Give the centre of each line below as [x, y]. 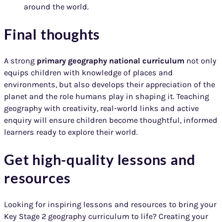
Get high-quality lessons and [100, 159]
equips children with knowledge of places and [88, 72]
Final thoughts [52, 34]
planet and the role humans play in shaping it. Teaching [107, 96]
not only [200, 60]
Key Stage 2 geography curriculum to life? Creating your [106, 216]
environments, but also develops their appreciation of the [110, 84]
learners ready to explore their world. [71, 132]
